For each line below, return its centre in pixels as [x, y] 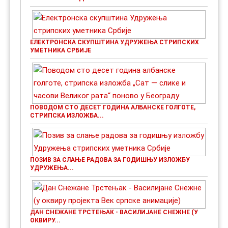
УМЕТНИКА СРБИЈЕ [61, 50]
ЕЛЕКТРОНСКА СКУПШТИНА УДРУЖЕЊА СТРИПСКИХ [115, 42]
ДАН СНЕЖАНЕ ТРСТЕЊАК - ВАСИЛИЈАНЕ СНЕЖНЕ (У [114, 212]
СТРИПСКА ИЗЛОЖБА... [67, 115]
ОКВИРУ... [45, 220]
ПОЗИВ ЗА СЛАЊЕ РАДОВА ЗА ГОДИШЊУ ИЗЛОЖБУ [110, 160]
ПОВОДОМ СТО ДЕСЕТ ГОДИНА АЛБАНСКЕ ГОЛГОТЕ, [113, 107]
